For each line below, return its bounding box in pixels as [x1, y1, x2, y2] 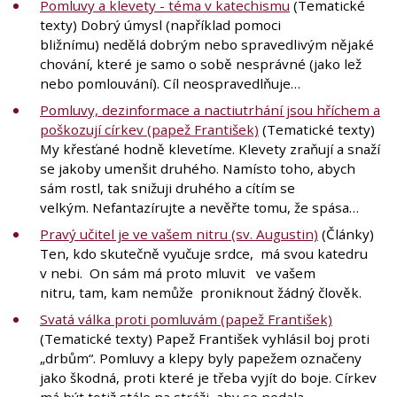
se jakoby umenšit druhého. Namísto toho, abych [40, 159, 355, 177]
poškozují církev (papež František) [40, 120, 259, 138]
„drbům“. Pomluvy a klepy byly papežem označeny [40, 348, 362, 367]
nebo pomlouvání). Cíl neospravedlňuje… [40, 74, 300, 92]
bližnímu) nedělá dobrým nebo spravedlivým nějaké [40, 35, 374, 53]
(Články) [318, 224, 374, 243]
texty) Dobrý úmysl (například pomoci [40, 15, 281, 34]
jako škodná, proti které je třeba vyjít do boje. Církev [40, 368, 377, 386]
